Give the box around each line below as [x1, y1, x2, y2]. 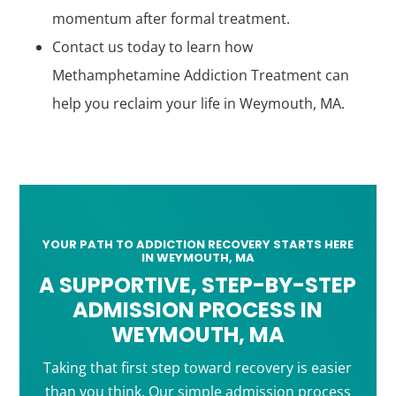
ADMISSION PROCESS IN [72, 295, 324, 325]
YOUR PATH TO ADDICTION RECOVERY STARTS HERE [42, 236, 354, 254]
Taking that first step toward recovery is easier [43, 358, 353, 378]
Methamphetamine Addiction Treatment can [51, 65, 349, 86]
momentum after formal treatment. [51, 9, 290, 29]
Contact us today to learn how [51, 37, 253, 57]
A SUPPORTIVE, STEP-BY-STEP [39, 270, 357, 301]
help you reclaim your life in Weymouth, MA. [51, 94, 345, 114]
